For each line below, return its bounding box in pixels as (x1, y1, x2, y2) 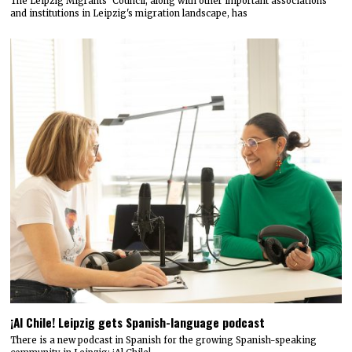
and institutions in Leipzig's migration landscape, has (10, 7, 248, 19)
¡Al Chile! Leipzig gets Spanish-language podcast (10, 313, 266, 331)
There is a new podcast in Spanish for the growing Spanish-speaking (10, 335, 317, 346)
